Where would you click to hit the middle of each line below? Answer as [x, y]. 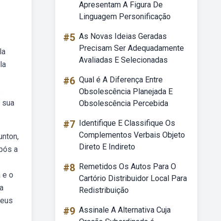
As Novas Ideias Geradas [123, 36]
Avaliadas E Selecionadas [123, 60]
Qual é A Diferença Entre [121, 80]
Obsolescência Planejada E [126, 92]
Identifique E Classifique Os [127, 123]
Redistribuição [104, 190]
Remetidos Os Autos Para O [128, 166]
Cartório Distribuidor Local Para [133, 178]
